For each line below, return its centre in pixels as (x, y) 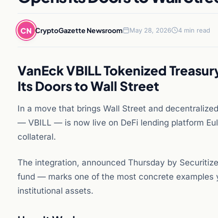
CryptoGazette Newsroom (79, 30)
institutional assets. (55, 191)
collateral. (37, 137)
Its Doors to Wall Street (88, 86)
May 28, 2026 (150, 30)
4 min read (194, 30)
